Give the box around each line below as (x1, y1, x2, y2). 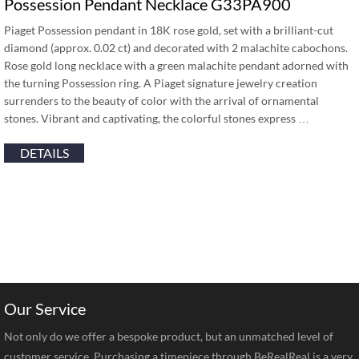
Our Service (4, 299, 86, 318)
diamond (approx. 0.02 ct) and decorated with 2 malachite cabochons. (4, 41, 348, 54)
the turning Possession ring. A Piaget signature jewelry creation (4, 76, 317, 90)
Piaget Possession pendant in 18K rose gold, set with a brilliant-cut (4, 23, 333, 37)
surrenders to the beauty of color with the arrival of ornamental (4, 94, 319, 107)
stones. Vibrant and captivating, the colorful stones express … (4, 111, 309, 125)
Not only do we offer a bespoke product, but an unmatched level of (4, 329, 333, 343)
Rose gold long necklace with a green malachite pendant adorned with (4, 58, 349, 72)
